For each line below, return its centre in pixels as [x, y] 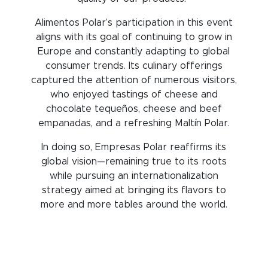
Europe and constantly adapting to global [134, 52]
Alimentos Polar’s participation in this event [134, 23]
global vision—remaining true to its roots [134, 162]
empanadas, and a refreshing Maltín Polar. [134, 124]
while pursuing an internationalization [134, 176]
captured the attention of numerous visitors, [134, 80]
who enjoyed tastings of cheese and [134, 95]
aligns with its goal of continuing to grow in [134, 37]
